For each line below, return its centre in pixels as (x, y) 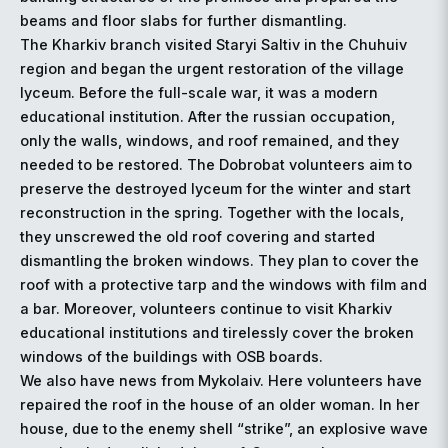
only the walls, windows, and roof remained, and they (209, 141)
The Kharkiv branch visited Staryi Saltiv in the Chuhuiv (213, 45)
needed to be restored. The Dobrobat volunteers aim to (216, 165)
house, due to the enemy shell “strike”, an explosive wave (224, 429)
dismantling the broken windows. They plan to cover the (219, 261)
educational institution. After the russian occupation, (207, 117)
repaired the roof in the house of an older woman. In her (220, 405)
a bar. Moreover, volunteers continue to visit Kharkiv (206, 309)
